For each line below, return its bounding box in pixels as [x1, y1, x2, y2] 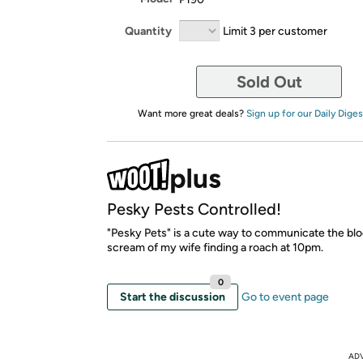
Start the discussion [120, 290, 225, 304]
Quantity [125, 23, 172, 38]
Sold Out [236, 72, 302, 92]
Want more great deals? [137, 108, 246, 119]
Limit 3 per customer [223, 23, 327, 38]
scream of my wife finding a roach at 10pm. [107, 241, 323, 254]
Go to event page [241, 290, 329, 304]
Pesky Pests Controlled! [107, 199, 281, 219]
